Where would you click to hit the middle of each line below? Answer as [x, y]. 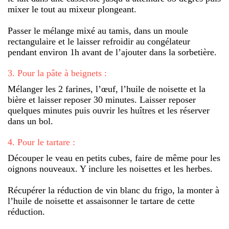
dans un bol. [30, 121]
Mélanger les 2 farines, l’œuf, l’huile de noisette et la [107, 89]
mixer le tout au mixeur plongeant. [72, 9]
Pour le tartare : [46, 142]
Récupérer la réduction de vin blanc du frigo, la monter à [113, 190]
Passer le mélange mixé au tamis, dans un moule [98, 30]
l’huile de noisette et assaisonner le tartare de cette [101, 201]
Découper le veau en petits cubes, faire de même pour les [114, 158]
